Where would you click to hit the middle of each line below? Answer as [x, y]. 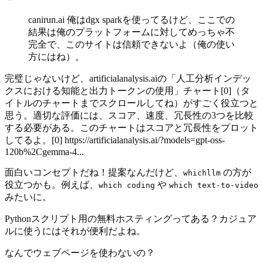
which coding [127, 186]
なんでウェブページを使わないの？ [80, 253]
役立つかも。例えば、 [52, 185]
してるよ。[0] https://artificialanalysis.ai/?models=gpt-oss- [115, 140]
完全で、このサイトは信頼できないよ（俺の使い [131, 45]
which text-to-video [214, 186]
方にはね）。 [56, 57]
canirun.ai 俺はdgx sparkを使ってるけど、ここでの [131, 20]
